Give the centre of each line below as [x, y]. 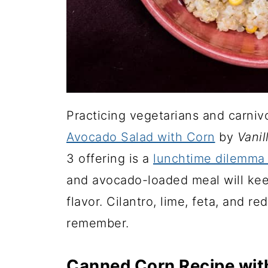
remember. [98, 223]
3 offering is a [110, 159]
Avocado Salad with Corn [141, 137]
